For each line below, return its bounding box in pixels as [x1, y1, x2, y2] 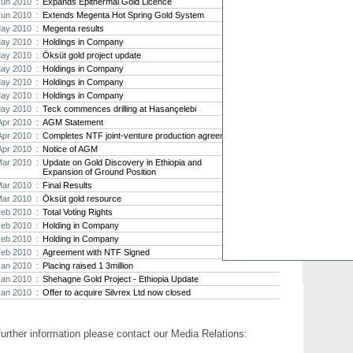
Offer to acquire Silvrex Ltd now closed [43, 287, 191, 297]
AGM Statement [43, 117, 103, 127]
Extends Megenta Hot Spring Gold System [43, 9, 204, 20]
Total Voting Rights [43, 206, 113, 217]
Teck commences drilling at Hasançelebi [43, 103, 196, 113]
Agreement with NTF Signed [43, 247, 150, 257]
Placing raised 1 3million [43, 260, 133, 270]
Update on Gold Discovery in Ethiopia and [43, 157, 202, 167]
